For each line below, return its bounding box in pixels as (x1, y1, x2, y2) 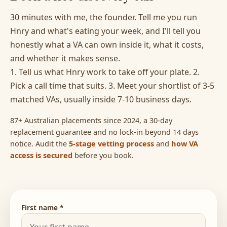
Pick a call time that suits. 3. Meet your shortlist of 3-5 (10, 80, 214, 92)
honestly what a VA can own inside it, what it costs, (10, 39, 204, 51)
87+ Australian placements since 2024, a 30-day (10, 115, 172, 126)
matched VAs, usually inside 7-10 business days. (10, 94, 192, 105)
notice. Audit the (10, 138, 69, 149)
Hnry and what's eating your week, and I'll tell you (10, 25, 201, 37)
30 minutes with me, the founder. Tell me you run (10, 12, 197, 23)
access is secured (10, 150, 72, 161)
